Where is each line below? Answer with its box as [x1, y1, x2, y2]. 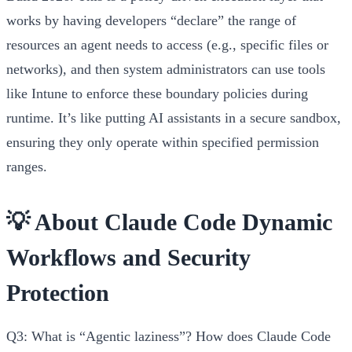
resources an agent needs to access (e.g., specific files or [6, 36, 328, 53]
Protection [6, 279, 109, 306]
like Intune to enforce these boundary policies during [6, 85, 308, 101]
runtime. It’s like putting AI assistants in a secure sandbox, [6, 109, 341, 126]
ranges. [6, 158, 47, 174]
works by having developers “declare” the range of [6, 12, 296, 28]
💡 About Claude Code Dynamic [6, 208, 332, 235]
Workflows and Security [6, 244, 251, 270]
